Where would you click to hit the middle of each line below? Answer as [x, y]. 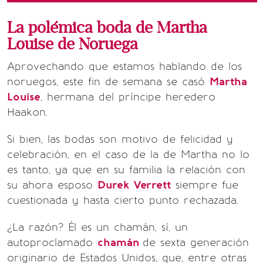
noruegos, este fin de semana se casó [108, 82]
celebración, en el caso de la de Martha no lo [128, 154]
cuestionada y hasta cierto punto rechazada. [123, 200]
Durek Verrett [134, 185]
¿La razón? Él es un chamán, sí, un [97, 227]
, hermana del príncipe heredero [128, 97]
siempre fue [205, 185]
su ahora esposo [52, 185]
